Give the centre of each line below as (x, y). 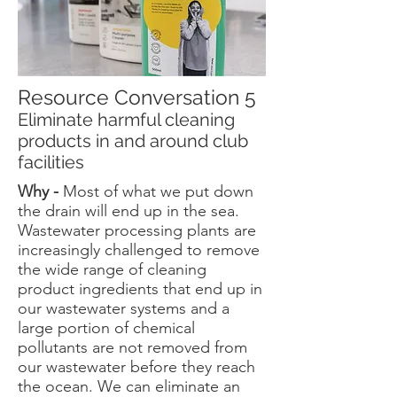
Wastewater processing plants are (137, 230)
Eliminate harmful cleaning (126, 120)
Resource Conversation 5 (137, 97)
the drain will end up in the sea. (128, 211)
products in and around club (133, 141)
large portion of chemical (106, 328)
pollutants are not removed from (132, 347)
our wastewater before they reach (136, 367)
